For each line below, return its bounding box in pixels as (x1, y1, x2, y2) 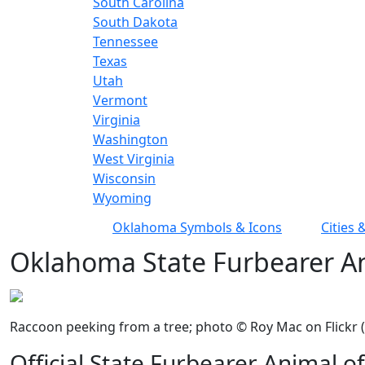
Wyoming (93, 189, 152, 208)
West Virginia (93, 150, 174, 169)
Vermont (93, 91, 147, 110)
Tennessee (93, 33, 158, 51)
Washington (93, 130, 168, 149)
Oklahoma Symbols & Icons (112, 218, 282, 237)
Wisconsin (93, 169, 156, 188)
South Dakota (93, 13, 178, 32)
